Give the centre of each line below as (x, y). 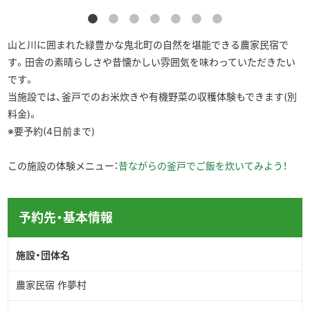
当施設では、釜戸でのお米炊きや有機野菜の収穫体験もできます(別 (153, 97)
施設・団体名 (43, 255)
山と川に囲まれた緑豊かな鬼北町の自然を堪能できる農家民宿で (148, 45)
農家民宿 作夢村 (51, 285)
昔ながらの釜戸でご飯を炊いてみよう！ (203, 166)
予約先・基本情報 (66, 218)
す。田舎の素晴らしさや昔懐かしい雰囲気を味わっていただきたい (152, 62)
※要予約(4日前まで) (52, 131)
